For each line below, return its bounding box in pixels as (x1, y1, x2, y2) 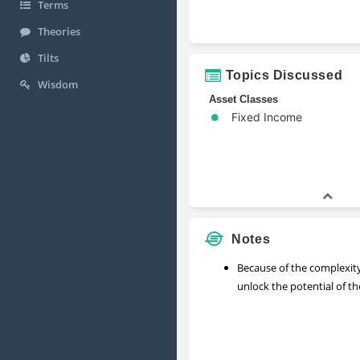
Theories (38, 24, 80, 39)
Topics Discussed (225, 67, 343, 82)
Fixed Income (231, 109, 302, 124)
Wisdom (38, 77, 78, 92)
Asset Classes (209, 92, 278, 105)
